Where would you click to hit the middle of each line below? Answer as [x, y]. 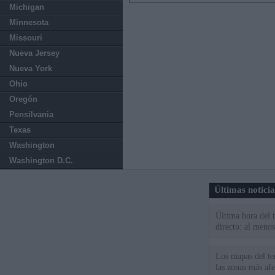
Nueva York [31, 68]
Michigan [27, 7]
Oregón [23, 99]
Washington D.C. [41, 161]
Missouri [26, 38]
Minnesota [29, 22]
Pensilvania [31, 114]
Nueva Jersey [34, 53]
